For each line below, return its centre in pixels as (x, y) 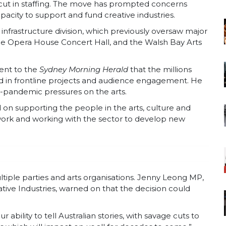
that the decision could (146, 189)
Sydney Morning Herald (84, 70)
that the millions (160, 70)
